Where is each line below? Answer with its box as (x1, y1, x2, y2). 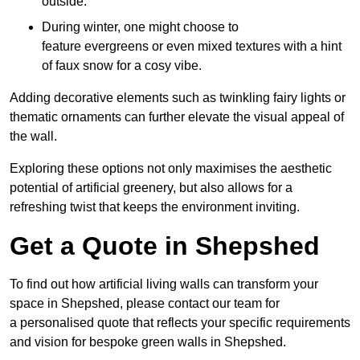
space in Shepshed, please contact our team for (10, 296, 280, 310)
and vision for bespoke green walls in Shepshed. (10, 334, 286, 349)
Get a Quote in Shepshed (10, 231, 320, 260)
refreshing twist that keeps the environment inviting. (10, 199, 300, 214)
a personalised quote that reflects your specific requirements (10, 315, 350, 329)
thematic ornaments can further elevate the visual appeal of (10, 109, 344, 124)
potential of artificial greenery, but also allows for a (10, 180, 292, 194)
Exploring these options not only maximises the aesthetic (10, 161, 332, 175)
